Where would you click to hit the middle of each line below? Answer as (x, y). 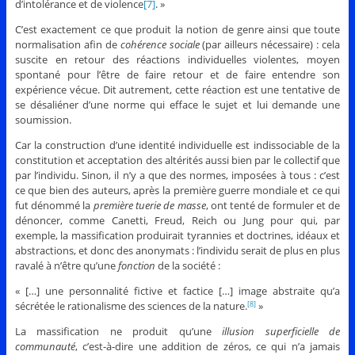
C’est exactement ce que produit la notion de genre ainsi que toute (177, 30)
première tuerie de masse (149, 206)
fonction (136, 266)
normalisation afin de (67, 45)
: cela (328, 45)
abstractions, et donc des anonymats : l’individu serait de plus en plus (177, 251)
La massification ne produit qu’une (118, 332)
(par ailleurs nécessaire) (256, 45)
